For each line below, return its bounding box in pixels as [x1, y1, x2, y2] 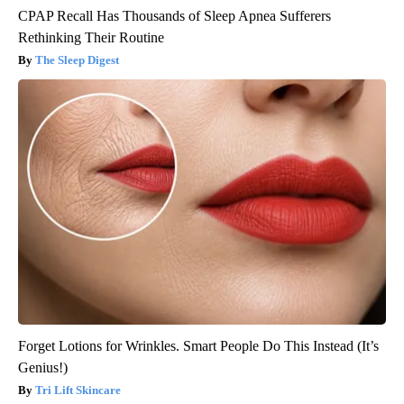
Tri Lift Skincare [35, 383, 121, 398]
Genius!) [18, 360, 68, 376]
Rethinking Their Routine [18, 30, 164, 46]
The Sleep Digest [35, 53, 119, 68]
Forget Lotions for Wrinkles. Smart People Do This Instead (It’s [18, 338, 379, 354]
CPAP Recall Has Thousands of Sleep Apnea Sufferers [18, 8, 331, 24]
